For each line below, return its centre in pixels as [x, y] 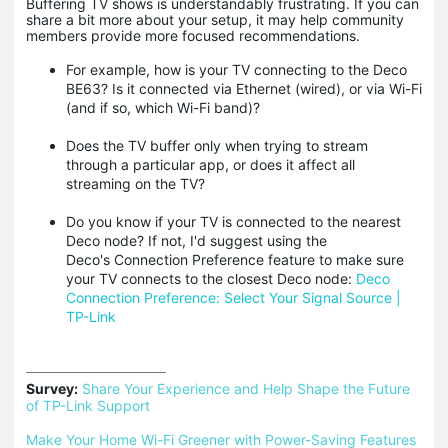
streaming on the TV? [135, 183]
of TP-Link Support [88, 405]
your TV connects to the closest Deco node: [211, 278]
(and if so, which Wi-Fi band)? [163, 107]
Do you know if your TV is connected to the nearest [233, 221]
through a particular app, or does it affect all [210, 164]
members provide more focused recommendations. [193, 35]
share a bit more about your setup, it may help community [215, 19]
